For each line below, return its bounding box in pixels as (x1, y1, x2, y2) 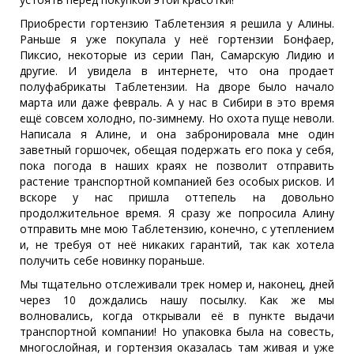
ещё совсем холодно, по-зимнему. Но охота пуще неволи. (20, 110, 334, 126)
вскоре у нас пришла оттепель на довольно (20, 189, 334, 205)
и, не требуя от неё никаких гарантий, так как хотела (20, 236, 334, 252)
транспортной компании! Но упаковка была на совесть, (20, 323, 334, 339)
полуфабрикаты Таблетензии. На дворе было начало (20, 78, 334, 94)
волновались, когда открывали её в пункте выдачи (20, 307, 334, 323)
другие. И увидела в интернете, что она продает (20, 62, 334, 78)
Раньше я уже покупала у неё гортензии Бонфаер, (20, 31, 334, 47)
